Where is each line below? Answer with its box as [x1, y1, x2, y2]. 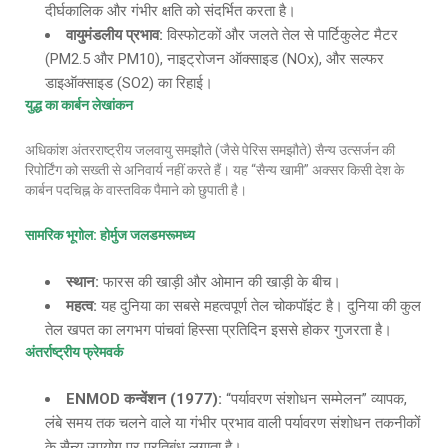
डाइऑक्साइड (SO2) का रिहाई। [45, 74, 213, 92]
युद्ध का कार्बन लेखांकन [25, 97, 133, 113]
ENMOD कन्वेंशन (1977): [66, 390, 222, 408]
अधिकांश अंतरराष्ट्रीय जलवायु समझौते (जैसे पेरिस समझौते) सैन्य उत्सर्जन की [25, 142, 395, 158]
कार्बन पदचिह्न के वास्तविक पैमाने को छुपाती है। [25, 182, 247, 198]
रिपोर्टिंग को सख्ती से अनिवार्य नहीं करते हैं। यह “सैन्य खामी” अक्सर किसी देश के [25, 162, 404, 178]
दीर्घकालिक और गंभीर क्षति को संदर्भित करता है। [45, 2, 296, 20]
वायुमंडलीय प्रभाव [66, 26, 159, 44]
